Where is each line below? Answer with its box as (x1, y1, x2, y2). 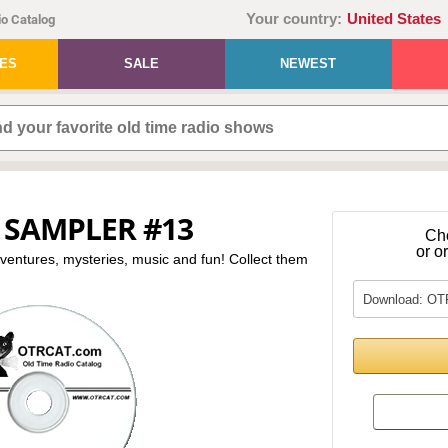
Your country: (246, 11, 342, 27)
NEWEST (280, 56, 337, 71)
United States (347, 11, 441, 27)
